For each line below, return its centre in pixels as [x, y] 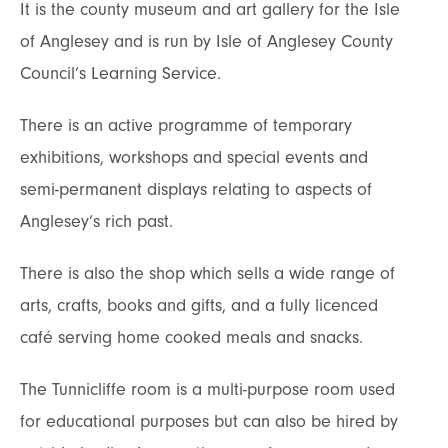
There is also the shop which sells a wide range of [207, 273]
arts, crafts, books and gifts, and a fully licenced [199, 305]
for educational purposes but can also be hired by [209, 421]
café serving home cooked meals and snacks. [191, 337]
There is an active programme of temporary [186, 125]
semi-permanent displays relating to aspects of [196, 189]
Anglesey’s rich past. [96, 221]
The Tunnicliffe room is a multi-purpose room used [207, 389]
